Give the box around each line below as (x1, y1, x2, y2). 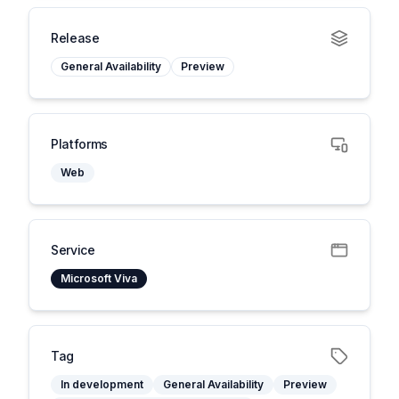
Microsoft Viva (61, 272, 137, 285)
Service (51, 242, 95, 257)
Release (51, 30, 100, 45)
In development (61, 378, 143, 391)
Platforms (51, 136, 108, 151)
